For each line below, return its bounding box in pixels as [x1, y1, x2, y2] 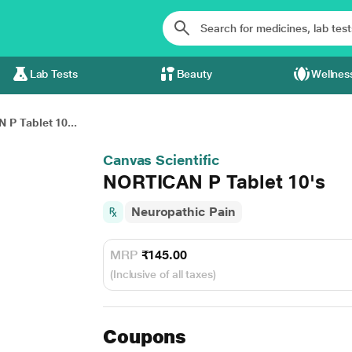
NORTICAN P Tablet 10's [102, 170, 326, 193]
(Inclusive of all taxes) [109, 268, 216, 280]
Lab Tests [29, 68, 78, 80]
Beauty [176, 68, 213, 80]
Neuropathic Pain [130, 204, 236, 219]
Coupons [102, 325, 187, 348]
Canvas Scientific [102, 152, 219, 168]
